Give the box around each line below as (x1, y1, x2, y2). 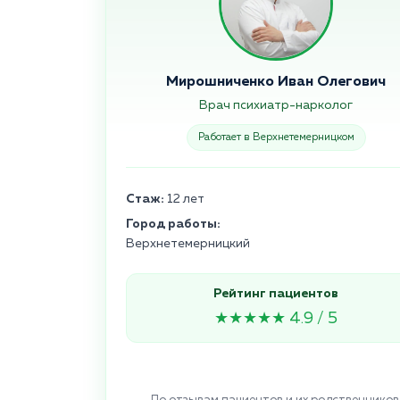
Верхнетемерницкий (126, 237, 250, 251)
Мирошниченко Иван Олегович (166, 75, 386, 90)
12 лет (164, 193, 204, 206)
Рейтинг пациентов (213, 287, 338, 301)
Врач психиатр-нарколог (199, 99, 353, 112)
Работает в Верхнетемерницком (197, 132, 354, 144)
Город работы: (126, 218, 221, 231)
